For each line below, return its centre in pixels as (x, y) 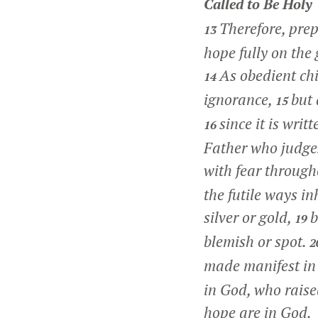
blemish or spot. (257, 241)
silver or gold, (249, 217)
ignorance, (240, 99)
